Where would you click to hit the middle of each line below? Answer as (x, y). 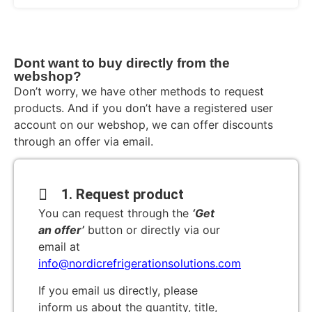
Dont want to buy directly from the (122, 63)
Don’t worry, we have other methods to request (139, 91)
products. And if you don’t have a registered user (143, 108)
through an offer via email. (84, 141)
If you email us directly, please (118, 290)
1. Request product (122, 195)
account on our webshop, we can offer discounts (143, 124)
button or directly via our (152, 230)
